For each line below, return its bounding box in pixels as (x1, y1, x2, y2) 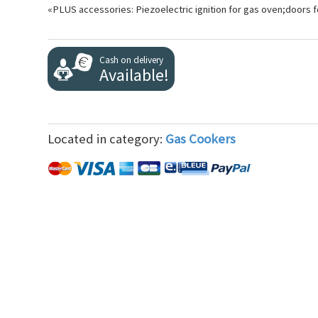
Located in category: (48, 131, 165, 147)
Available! (99, 64, 169, 86)
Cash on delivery (99, 54, 163, 66)
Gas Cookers (165, 131, 236, 147)
